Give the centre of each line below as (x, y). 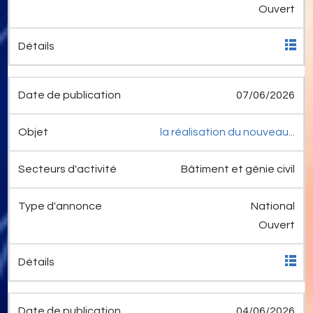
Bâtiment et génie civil (238, 169)
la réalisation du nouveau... (227, 132)
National (273, 206)
